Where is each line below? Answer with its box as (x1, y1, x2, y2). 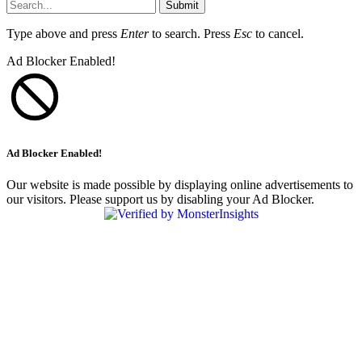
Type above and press (6, 27, 120, 41)
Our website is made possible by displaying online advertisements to (6, 177, 353, 192)
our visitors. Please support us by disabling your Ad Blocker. (6, 192, 314, 206)
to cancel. (252, 27, 304, 41)
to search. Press (149, 27, 234, 41)
